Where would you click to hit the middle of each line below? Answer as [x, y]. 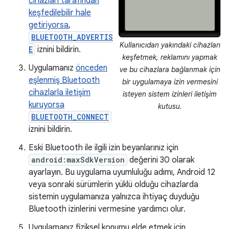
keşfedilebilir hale [60, 13]
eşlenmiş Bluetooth [64, 80]
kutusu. [170, 106]
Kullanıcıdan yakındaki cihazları [170, 45]
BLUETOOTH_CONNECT [70, 117]
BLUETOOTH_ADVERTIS [72, 37]
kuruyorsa [47, 105]
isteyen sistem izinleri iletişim [170, 94]
